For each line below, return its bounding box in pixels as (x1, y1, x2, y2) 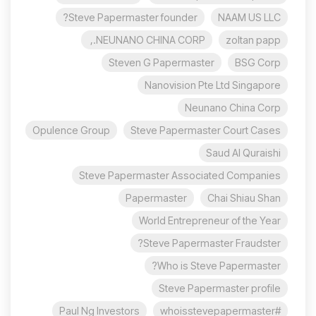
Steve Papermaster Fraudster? (143, 236, 281, 249)
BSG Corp (235, 56, 281, 68)
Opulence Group (32, 123, 110, 136)
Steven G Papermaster (109, 56, 214, 68)
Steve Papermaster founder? (68, 11, 197, 23)
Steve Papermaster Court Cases (130, 123, 281, 136)
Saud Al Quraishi (206, 146, 281, 159)
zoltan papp (226, 33, 281, 46)
